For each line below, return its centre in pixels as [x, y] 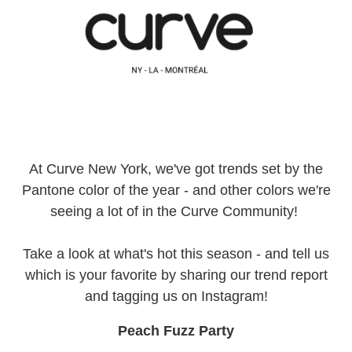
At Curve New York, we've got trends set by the [176, 169]
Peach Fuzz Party [176, 330]
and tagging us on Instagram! [176, 296]
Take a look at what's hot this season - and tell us [176, 253]
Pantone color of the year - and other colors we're [176, 190]
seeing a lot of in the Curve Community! [176, 211]
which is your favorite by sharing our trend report [176, 275]
